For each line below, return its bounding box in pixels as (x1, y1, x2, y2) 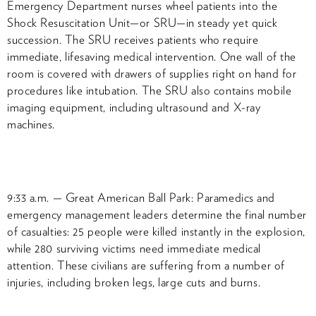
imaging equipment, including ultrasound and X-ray (7, 100, 261, 114)
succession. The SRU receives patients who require (7, 32, 259, 47)
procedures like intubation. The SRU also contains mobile (7, 83, 292, 97)
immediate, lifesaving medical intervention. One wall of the (7, 49, 296, 63)
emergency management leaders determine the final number (7, 207, 307, 221)
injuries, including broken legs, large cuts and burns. (7, 275, 261, 289)
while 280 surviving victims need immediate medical (7, 241, 261, 255)
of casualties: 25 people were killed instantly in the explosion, (7, 224, 305, 238)
